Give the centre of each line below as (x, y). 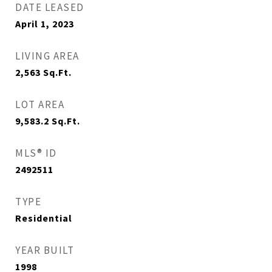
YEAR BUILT (45, 250)
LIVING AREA (47, 56)
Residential (44, 218)
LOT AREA (40, 104)
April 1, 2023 (45, 24)
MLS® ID (36, 153)
